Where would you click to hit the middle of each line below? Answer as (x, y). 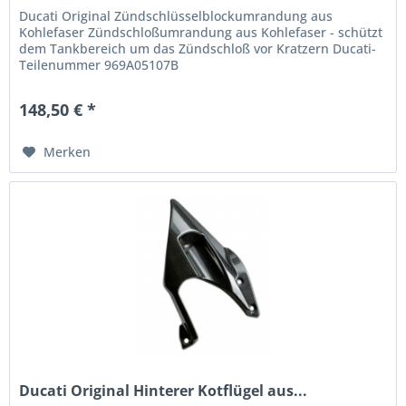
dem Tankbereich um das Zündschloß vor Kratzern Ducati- (198, 49)
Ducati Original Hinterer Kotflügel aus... (164, 390)
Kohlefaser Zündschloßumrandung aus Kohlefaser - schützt (201, 33)
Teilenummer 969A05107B (99, 65)
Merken (68, 152)
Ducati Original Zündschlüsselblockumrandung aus (176, 16)
